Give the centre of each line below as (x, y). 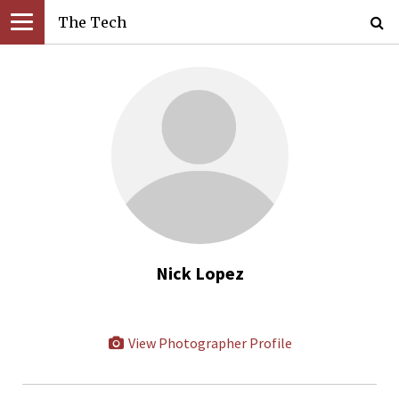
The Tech (92, 22)
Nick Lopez (199, 273)
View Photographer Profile (208, 343)
